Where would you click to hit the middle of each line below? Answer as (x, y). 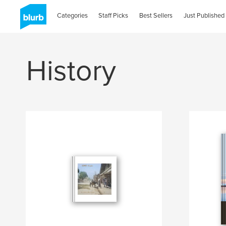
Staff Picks (114, 16)
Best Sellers (156, 16)
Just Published (204, 16)
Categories (72, 16)
